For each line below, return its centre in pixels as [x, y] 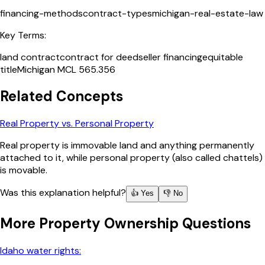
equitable [223, 57]
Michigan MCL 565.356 [66, 69]
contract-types [117, 13]
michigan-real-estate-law [208, 13]
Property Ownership [109, 224]
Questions [215, 224]
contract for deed [99, 57]
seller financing [170, 57]
